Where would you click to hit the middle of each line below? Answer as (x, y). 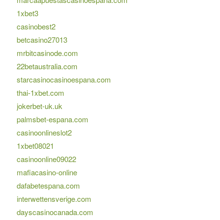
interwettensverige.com (54, 199)
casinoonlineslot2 (44, 133)
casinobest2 (36, 27)
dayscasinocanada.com (55, 212)
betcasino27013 (42, 40)
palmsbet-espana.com (52, 119)
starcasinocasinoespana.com (64, 80)
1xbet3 (27, 13)
